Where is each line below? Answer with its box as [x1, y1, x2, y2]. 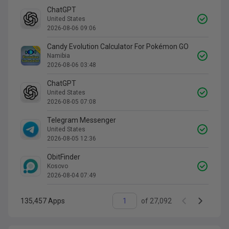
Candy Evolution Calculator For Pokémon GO [47, 42, 189, 51]
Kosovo [47, 162, 68, 170]
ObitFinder [47, 152, 80, 161]
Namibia [47, 52, 70, 59]
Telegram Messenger [47, 116, 116, 124]
